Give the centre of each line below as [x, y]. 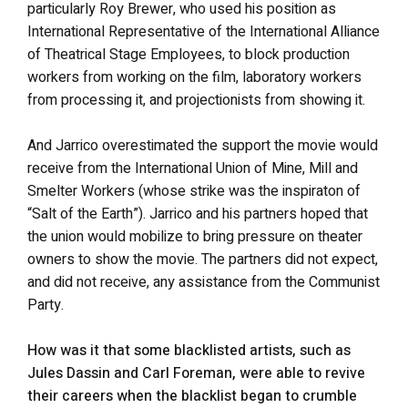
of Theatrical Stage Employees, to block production [189, 55]
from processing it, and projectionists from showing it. [196, 100]
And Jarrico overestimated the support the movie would [203, 146]
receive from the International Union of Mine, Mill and [193, 168]
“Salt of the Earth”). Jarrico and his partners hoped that [198, 214]
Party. [46, 305]
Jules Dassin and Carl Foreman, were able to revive [196, 373]
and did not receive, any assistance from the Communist [204, 282]
